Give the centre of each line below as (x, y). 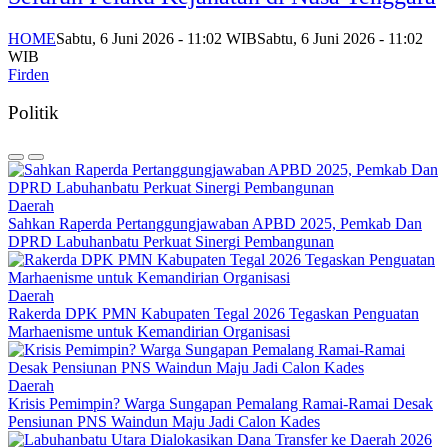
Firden (28, 74)
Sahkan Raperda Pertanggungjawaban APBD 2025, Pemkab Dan (215, 224)
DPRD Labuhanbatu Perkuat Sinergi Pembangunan (171, 242)
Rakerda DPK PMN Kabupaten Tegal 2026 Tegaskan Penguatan (213, 314)
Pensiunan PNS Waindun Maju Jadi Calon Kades (164, 422)
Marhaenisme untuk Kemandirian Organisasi (149, 332)
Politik (33, 113)
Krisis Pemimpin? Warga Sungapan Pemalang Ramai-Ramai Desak (220, 404)
